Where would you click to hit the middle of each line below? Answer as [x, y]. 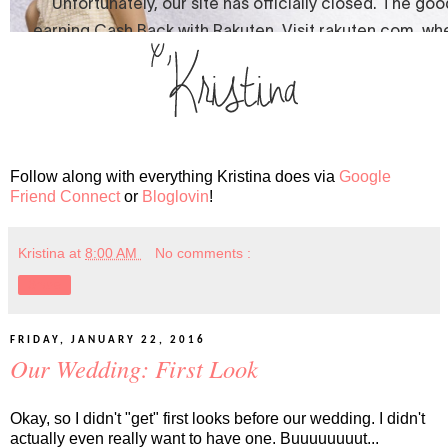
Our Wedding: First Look [134, 369]
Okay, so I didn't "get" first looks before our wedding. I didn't [217, 419]
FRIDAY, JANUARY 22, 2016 [108, 341]
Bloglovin [175, 197]
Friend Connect [65, 197]
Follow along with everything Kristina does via [174, 177]
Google [365, 177]
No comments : [203, 253]
